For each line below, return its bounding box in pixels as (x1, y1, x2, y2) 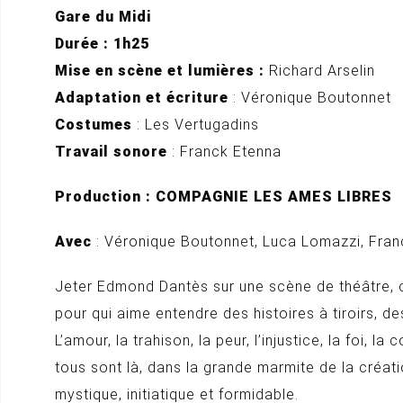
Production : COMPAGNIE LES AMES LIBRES (55, 188, 392, 205)
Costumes (55, 116, 132, 133)
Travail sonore (55, 143, 167, 160)
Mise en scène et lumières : (55, 62, 264, 79)
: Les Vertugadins (132, 116, 259, 133)
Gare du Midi (55, 8, 151, 25)
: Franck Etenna (167, 143, 282, 160)
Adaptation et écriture (55, 89, 228, 106)
